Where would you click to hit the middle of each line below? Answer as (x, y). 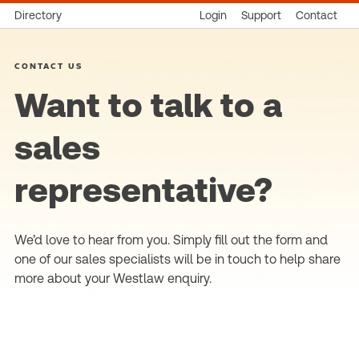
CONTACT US (48, 66)
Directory (38, 15)
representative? (143, 190)
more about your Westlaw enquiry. (113, 278)
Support (261, 15)
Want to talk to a (148, 105)
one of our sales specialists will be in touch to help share (177, 259)
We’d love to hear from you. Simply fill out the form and (171, 240)
